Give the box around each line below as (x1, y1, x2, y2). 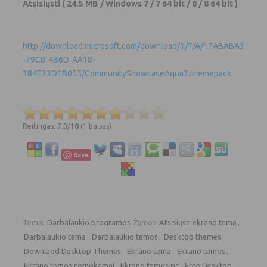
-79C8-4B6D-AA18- (23, 54, 95, 64)
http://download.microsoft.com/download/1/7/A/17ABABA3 (23, 41, 244, 51)
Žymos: (133, 218, 158, 226)
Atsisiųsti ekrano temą (159, 218, 237, 226)
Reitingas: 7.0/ (23, 122, 70, 130)
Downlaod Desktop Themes (24, 246, 121, 255)
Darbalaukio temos (92, 232, 158, 241)
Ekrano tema (127, 246, 171, 255)
